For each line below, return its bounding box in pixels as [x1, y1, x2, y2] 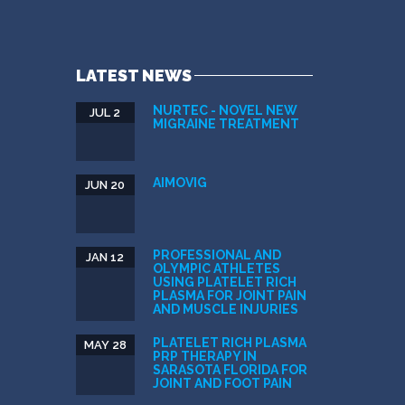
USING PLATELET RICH [152, 274, 297, 289]
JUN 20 [85, 177, 125, 192]
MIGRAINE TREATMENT [152, 116, 299, 131]
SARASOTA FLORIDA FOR [152, 362, 307, 377]
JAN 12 [86, 250, 124, 264]
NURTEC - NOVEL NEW [152, 102, 297, 118]
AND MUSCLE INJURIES [152, 301, 298, 316]
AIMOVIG [152, 174, 207, 190]
